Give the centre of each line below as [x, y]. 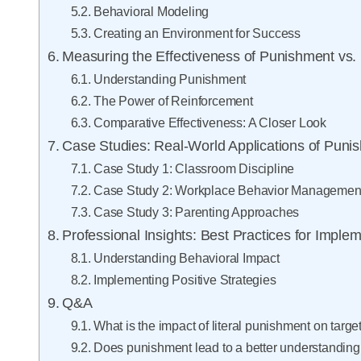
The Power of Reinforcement [173, 101]
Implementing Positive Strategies [185, 280]
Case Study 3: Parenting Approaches [196, 212]
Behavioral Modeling [151, 12]
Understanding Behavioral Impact [186, 258]
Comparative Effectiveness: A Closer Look [210, 123]
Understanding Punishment [170, 79]
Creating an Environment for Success [197, 33]
